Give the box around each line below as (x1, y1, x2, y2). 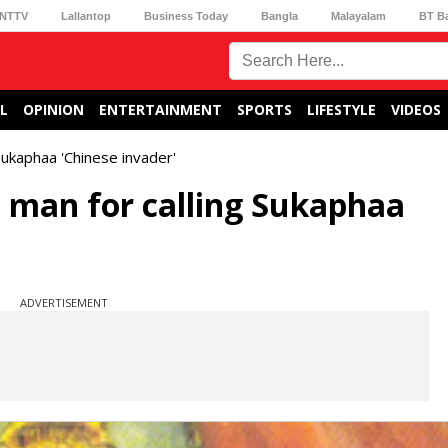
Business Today (143, 9, 228, 22)
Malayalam (331, 9, 387, 22)
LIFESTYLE (307, 100, 376, 119)
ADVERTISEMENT (20, 295, 108, 310)
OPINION (23, 100, 84, 119)
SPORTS (237, 100, 292, 119)
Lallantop (60, 9, 111, 22)
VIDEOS (391, 100, 441, 119)
